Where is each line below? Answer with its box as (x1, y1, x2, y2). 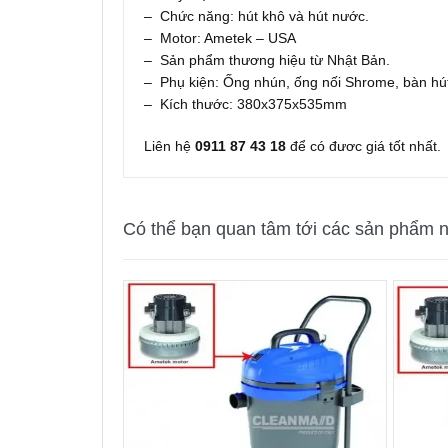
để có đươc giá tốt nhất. (286, 137, 441, 154)
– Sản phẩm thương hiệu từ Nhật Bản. (144, 51, 390, 68)
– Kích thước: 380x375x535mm (144, 95, 347, 112)
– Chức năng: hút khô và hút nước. (144, 7, 369, 24)
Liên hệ (144, 137, 191, 154)
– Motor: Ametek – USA (144, 29, 296, 46)
